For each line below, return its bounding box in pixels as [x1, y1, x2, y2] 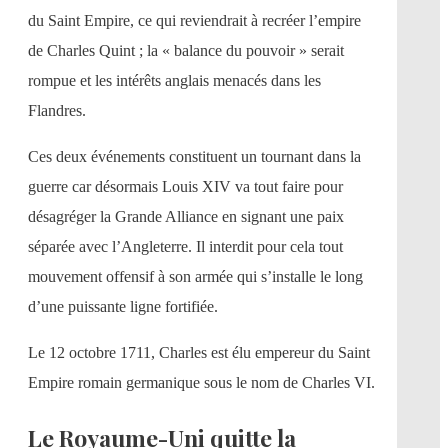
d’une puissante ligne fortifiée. [28, 297, 218, 315]
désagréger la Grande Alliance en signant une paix [28, 207, 344, 225]
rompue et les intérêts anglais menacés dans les [28, 71, 321, 89]
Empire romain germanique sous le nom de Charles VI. [28, 373, 375, 391]
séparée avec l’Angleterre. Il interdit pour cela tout [28, 237, 343, 255]
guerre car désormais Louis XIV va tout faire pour [28, 177, 343, 195]
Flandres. [28, 101, 86, 119]
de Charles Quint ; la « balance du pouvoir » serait [28, 41, 344, 59]
